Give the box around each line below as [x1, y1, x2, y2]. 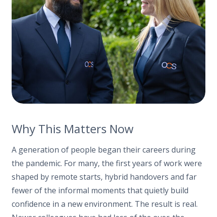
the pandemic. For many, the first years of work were [12, 157, 202, 169]
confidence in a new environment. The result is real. [12, 198, 198, 209]
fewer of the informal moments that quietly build [12, 185, 188, 196]
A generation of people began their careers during [12, 144, 196, 155]
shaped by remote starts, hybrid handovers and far [12, 171, 197, 182]
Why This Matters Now [12, 121, 134, 137]
